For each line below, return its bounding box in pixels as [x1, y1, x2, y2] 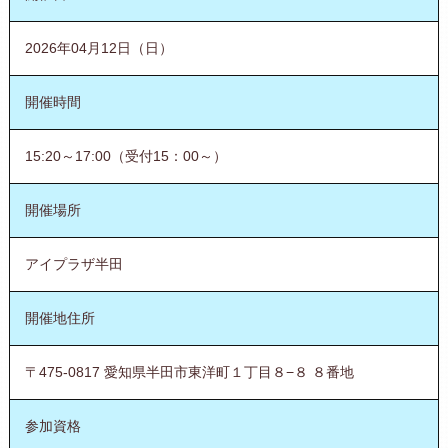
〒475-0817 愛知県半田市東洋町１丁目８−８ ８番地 [24, 363, 354, 380]
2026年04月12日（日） [24, 39, 173, 56]
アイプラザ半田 [24, 255, 123, 272]
